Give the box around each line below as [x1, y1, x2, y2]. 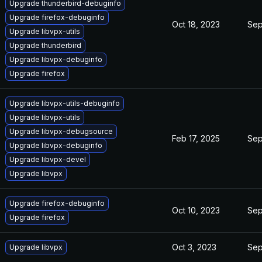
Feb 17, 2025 [172, 133, 220, 143]
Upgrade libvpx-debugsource [9, 127, 113, 136]
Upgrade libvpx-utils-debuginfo [9, 99, 120, 108]
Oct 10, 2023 [172, 205, 220, 215]
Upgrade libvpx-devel [9, 155, 86, 164]
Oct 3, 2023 [172, 242, 216, 252]
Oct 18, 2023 [172, 19, 220, 29]
